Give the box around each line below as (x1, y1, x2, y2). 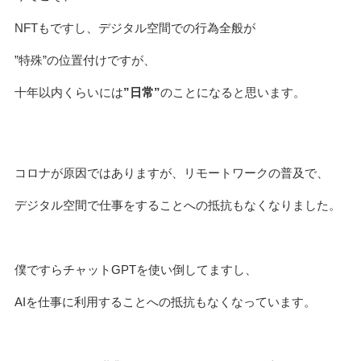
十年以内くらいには (14, 85, 123, 100)
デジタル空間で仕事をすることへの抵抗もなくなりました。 (14, 198, 341, 213)
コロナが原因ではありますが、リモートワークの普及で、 (14, 166, 329, 180)
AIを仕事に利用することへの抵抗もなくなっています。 (14, 295, 316, 309)
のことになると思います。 (160, 85, 305, 100)
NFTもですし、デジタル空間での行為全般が (14, 21, 255, 35)
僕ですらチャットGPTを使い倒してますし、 (14, 263, 257, 277)
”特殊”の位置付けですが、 (14, 53, 156, 68)
